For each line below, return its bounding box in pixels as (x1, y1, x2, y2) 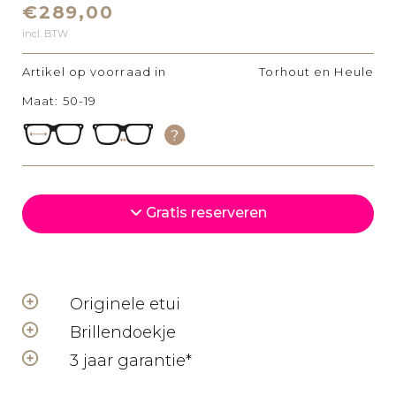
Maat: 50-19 (22, 94, 97, 108)
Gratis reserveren (141, 204, 267, 221)
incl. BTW (22, 27, 68, 40)
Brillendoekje (70, 323, 176, 342)
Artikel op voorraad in (22, 65, 167, 79)
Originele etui (70, 294, 180, 314)
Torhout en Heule (259, 65, 374, 79)
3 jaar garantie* (70, 351, 192, 370)
